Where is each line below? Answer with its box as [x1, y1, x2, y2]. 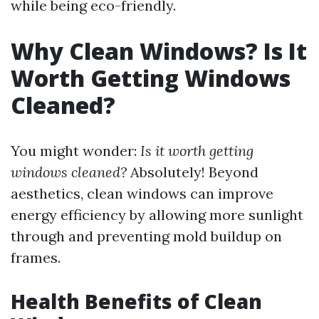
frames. [11, 249, 61, 266]
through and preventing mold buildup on [11, 227, 282, 245]
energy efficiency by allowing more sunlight [11, 206, 303, 224]
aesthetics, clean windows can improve [11, 184, 273, 202]
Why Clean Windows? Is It [11, 36, 307, 66]
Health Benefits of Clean [11, 288, 262, 315]
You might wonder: [11, 142, 140, 159]
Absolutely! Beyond [127, 163, 258, 181]
